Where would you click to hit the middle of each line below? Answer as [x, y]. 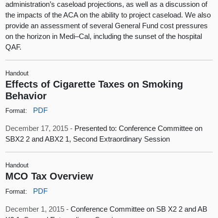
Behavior [26, 95]
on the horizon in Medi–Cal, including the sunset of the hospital [104, 36]
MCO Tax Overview [50, 176]
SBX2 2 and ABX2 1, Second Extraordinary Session [88, 139]
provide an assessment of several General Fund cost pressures [107, 25]
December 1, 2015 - [38, 209]
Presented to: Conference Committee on [139, 128]
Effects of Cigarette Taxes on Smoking [94, 84]
